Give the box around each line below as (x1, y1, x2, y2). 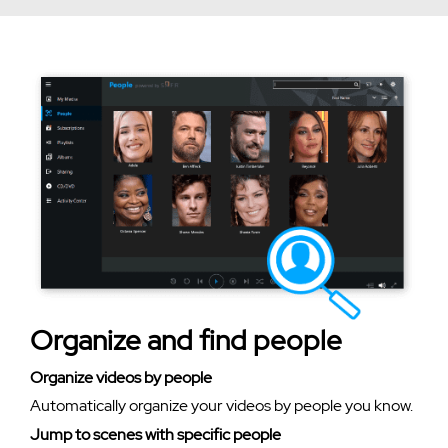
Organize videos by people (30, 367, 212, 389)
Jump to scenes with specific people (30, 424, 281, 446)
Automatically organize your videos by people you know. (30, 395, 413, 417)
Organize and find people (30, 321, 342, 360)
